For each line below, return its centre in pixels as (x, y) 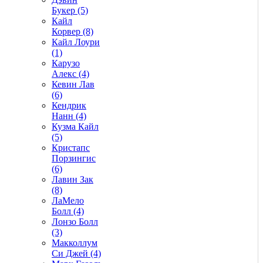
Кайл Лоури (76, 42)
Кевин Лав (73, 84)
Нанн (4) (69, 116)
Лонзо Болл (75, 221)
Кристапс (71, 147)
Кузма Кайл (75, 126)
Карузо (66, 63)
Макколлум (75, 242)
